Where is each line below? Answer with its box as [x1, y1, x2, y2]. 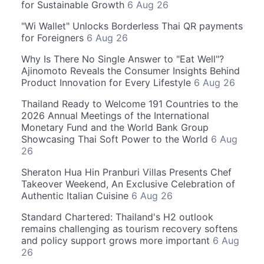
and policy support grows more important [21, 235, 213, 246]
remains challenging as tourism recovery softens [21, 223, 237, 235]
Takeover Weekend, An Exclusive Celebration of [21, 178, 235, 190]
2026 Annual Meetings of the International [21, 110, 209, 121]
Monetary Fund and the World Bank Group [21, 121, 209, 133]
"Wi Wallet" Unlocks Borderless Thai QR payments [21, 20, 243, 32]
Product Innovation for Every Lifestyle [21, 77, 194, 88]
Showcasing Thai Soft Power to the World [21, 133, 211, 145]
